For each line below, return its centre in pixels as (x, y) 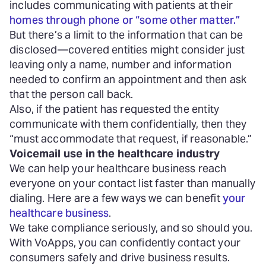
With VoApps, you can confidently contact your (125, 243)
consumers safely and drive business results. (121, 257)
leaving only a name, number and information (121, 64)
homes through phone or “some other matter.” (126, 20)
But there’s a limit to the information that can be (126, 35)
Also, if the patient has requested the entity (115, 109)
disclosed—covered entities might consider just (127, 50)
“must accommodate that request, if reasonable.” (131, 139)
